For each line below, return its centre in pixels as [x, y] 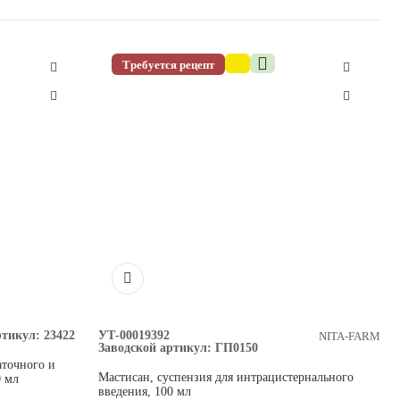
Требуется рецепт [168, 64]
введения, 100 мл [145, 392]
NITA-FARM [350, 336]
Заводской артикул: [155, 348]
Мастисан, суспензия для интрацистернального [226, 377]
